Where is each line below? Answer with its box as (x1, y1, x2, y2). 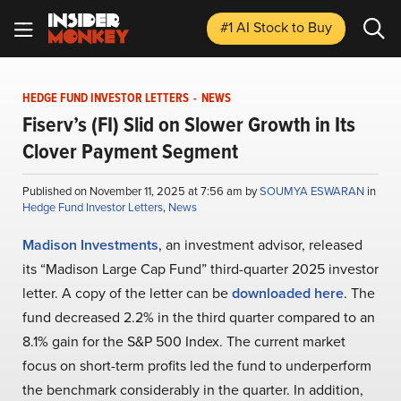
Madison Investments (22, 235, 158, 255)
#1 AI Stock (220, 17, 292, 38)
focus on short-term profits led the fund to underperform (22, 355, 371, 376)
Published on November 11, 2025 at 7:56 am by (22, 183, 260, 200)
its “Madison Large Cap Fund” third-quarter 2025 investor (22, 259, 379, 279)
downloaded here (232, 283, 344, 303)
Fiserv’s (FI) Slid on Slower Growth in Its (22, 108, 355, 141)
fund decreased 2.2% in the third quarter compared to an (22, 307, 375, 328)
